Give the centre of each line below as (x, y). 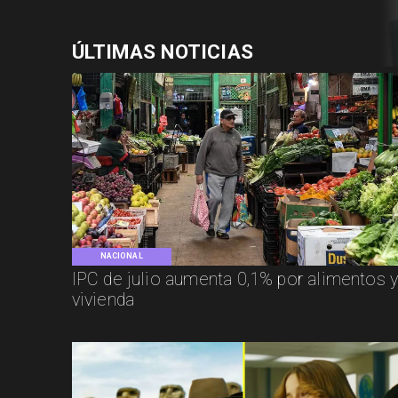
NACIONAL (121, 256)
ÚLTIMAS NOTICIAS (163, 52)
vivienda (103, 299)
